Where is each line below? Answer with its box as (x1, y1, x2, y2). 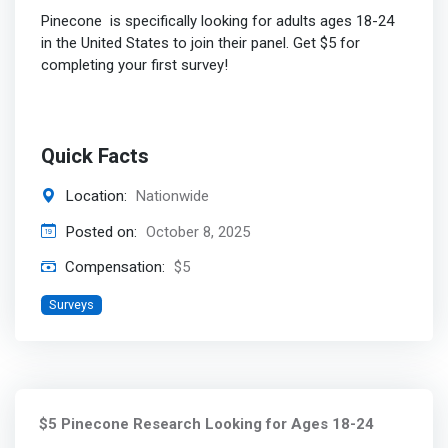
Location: (60, 184, 131, 207)
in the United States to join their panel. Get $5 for (40, 33, 360, 52)
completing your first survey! (40, 55, 228, 74)
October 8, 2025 (145, 222, 250, 241)
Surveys (48, 296, 94, 312)
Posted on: (60, 220, 141, 243)
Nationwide (135, 186, 209, 205)
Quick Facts (40, 142, 149, 173)
